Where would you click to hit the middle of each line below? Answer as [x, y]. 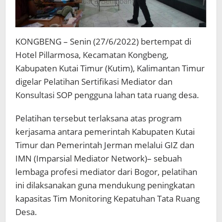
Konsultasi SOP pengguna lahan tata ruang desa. [107, 95]
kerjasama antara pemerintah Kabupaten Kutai [105, 131]
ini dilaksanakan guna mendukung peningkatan [105, 185]
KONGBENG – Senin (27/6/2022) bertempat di [103, 41]
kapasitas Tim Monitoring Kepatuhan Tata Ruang [108, 198]
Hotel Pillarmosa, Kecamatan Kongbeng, [92, 55]
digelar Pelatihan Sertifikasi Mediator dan [94, 81]
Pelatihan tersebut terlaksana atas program [99, 118]
